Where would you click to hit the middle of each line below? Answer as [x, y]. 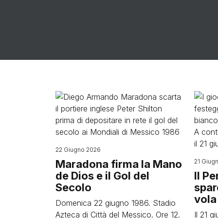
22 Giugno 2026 [78, 150]
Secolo [73, 188]
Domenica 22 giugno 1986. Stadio [116, 203]
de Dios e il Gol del [102, 176]
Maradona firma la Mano [119, 164]
